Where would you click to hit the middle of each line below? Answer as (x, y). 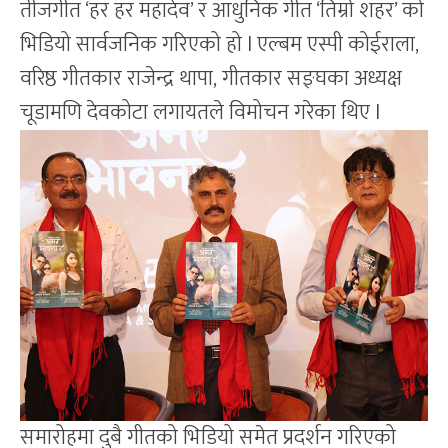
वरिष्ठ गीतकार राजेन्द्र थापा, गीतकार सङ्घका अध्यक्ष (211, 79)
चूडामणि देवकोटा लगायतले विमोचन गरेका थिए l (202, 113)
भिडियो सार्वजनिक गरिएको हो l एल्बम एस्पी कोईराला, (219, 45)
